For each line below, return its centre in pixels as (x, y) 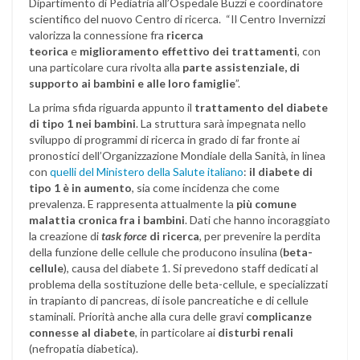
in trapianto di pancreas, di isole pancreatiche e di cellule (169, 301)
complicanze (279, 317)
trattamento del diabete (261, 108)
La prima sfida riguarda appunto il (112, 108)
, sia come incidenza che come (206, 188)
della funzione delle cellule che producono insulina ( (156, 252)
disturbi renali (254, 333)
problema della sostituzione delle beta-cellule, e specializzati (178, 284)
